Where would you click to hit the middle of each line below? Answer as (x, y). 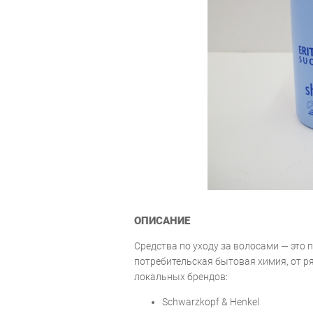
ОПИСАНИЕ (162, 220)
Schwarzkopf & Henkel (211, 301)
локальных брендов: (181, 276)
